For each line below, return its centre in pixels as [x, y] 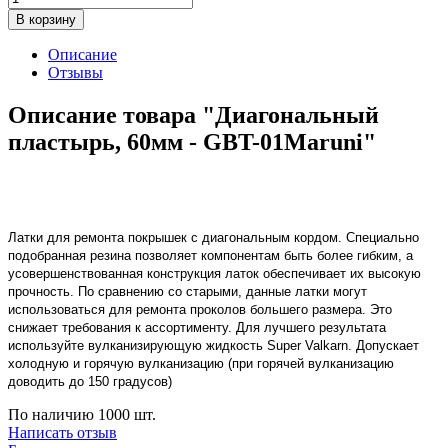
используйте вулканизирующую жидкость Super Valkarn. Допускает [213, 345]
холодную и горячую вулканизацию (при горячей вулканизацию [201, 363]
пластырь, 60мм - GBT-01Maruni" [192, 141]
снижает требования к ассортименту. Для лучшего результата [197, 327]
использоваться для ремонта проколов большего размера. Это [200, 309]
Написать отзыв [62, 432]
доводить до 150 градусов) [90, 381]
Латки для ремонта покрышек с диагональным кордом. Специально [213, 237]
